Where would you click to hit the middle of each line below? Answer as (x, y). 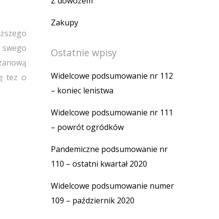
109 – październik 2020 (93, 200)
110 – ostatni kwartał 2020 (99, 164)
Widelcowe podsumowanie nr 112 (112, 76)
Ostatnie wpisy (84, 52)
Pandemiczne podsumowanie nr (109, 149)
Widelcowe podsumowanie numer (112, 186)
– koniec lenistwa (82, 90)
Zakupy (65, 22)
